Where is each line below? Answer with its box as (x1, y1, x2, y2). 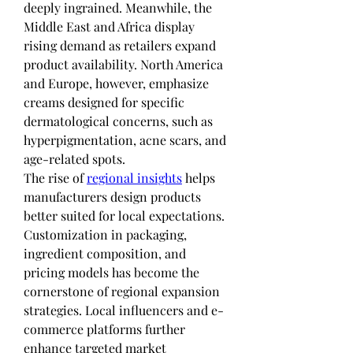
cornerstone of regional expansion (24, 282, 220, 299)
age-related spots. (24, 150, 125, 167)
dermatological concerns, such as (24, 112, 213, 129)
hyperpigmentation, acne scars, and (24, 131, 226, 148)
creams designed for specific (24, 93, 184, 110)
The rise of (24, 169, 87, 186)
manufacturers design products (24, 188, 201, 205)
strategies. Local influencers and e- (24, 301, 224, 318)
